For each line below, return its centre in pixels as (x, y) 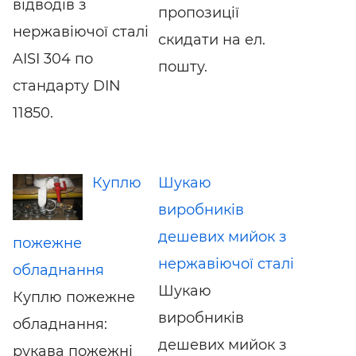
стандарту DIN (67, 85)
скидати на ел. (211, 39)
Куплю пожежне (74, 297)
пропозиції (198, 12)
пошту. (182, 66)
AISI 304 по (53, 58)
